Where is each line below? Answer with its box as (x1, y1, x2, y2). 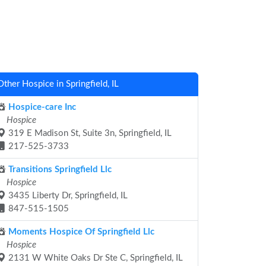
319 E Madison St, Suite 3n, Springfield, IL (6, 129, 172, 138)
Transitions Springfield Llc (6, 165, 112, 174)
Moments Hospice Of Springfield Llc (6, 227, 154, 236)
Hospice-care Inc (6, 103, 76, 112)
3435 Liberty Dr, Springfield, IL (6, 191, 128, 200)
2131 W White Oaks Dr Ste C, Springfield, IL (6, 254, 183, 262)
